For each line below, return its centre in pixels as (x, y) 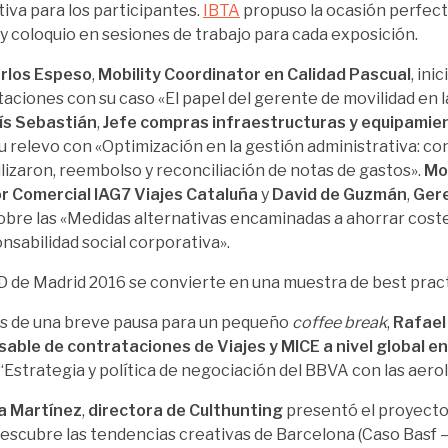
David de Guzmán (339, 194)
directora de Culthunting (185, 410)
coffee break (339, 322)
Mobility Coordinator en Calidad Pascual (254, 74)
